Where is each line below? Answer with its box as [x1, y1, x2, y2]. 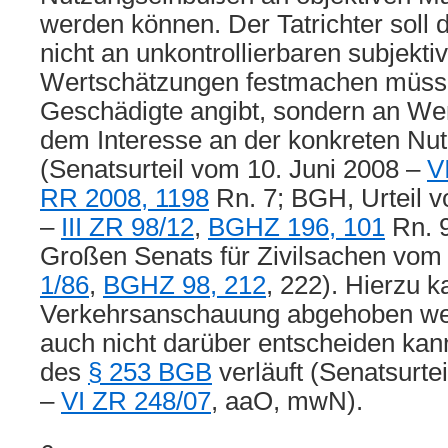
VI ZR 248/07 [61, 387, 211, 415]
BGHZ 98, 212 [103, 271, 266, 299]
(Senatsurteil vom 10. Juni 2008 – [40, 155, 427, 183]
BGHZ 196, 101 [208, 213, 385, 241]
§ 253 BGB [88, 358, 212, 386]
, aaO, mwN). [211, 387, 363, 415]
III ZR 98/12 [61, 213, 194, 241]
